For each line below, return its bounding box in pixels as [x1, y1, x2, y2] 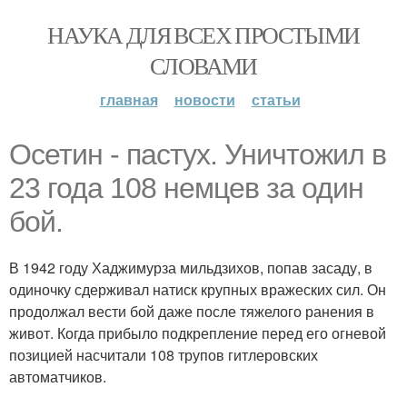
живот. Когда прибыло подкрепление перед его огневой [9, 323, 386, 343]
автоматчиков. [9, 366, 106, 387]
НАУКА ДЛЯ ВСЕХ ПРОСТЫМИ [47, 19, 360, 50]
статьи [251, 89, 301, 110]
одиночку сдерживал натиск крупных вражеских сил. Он [9, 279, 386, 300]
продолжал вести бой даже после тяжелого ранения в [9, 301, 374, 322]
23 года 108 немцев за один [9, 172, 363, 204]
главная [99, 89, 158, 110]
